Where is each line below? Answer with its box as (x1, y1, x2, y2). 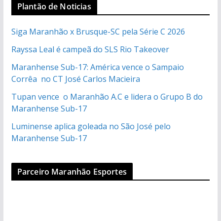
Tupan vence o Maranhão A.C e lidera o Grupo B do (11, 91, 203, 102)
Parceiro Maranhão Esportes (17, 166, 127, 177)
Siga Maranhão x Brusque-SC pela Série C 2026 (11, 26, 185, 37)
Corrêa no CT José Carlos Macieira (11, 73, 140, 84)
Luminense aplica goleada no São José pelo (11, 120, 171, 132)
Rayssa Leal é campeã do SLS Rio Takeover (11, 43, 169, 55)
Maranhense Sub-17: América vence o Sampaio (11, 61, 184, 73)
